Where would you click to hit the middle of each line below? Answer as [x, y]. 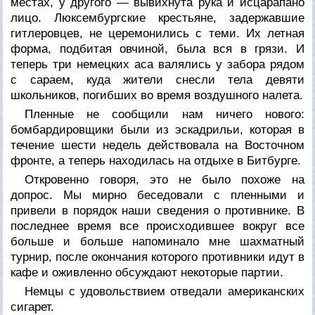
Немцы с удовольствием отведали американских [165, 291]
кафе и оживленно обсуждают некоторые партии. [147, 272]
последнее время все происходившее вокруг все [157, 226]
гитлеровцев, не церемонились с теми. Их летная [157, 33]
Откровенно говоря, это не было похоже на [165, 179]
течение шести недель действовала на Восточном [157, 145]
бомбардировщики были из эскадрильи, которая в [157, 129]
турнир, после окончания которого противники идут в [157, 257]
